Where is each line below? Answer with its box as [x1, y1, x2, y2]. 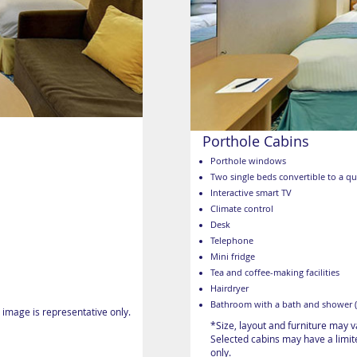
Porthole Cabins [202, 131, 309, 151]
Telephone [210, 235, 253, 247]
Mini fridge [210, 251, 255, 263]
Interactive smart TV [210, 187, 292, 199]
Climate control [210, 203, 273, 215]
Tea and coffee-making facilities [210, 267, 339, 279]
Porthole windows [210, 155, 286, 167]
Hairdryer [210, 283, 249, 295]
